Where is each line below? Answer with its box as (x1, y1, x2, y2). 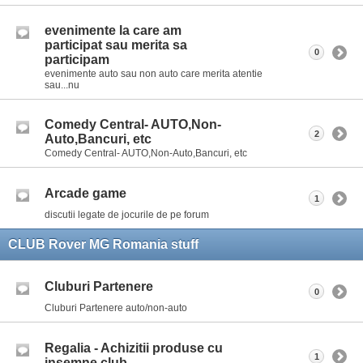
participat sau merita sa (45, 38, 187, 53)
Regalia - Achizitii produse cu (45, 340, 223, 355)
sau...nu (45, 79, 79, 92)
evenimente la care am (45, 23, 181, 38)
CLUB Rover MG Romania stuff (8, 237, 199, 252)
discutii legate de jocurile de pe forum (45, 209, 209, 221)
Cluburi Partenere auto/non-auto (45, 302, 187, 314)
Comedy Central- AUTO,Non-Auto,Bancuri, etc (45, 147, 247, 160)
